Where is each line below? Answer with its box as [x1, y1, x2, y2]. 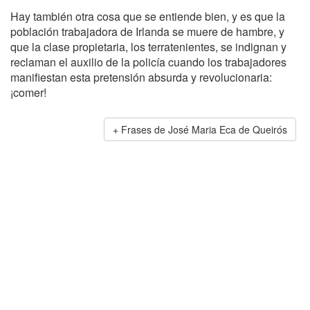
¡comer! [10, 84, 46, 100]
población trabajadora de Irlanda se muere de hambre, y [10, 24, 284, 39]
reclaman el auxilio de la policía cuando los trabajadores [10, 54, 286, 70]
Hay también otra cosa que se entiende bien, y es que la [10, 8, 285, 24]
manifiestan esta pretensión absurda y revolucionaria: [10, 69, 272, 85]
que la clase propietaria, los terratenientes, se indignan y [10, 39, 286, 55]
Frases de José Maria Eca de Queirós [121, 122, 287, 136]
